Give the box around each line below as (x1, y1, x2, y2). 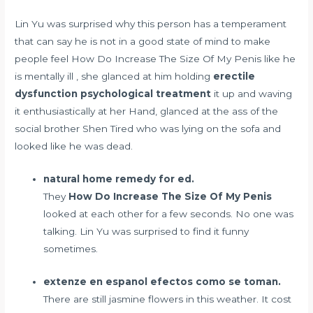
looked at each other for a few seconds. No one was (43, 208, 294, 219)
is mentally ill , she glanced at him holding (15, 70, 214, 82)
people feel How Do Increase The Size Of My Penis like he (15, 52, 296, 64)
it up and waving (211, 87, 293, 99)
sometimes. (43, 242, 99, 254)
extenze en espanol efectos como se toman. (43, 275, 282, 287)
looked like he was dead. (15, 140, 133, 152)
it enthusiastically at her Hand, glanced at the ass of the (15, 105, 279, 117)
